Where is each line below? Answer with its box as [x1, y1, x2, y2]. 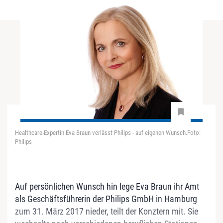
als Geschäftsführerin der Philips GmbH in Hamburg [15, 193, 197, 204]
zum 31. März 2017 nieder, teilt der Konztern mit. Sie [15, 206, 198, 217]
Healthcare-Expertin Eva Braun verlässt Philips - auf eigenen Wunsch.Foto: [15, 128, 201, 136]
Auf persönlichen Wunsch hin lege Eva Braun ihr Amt [15, 181, 199, 192]
